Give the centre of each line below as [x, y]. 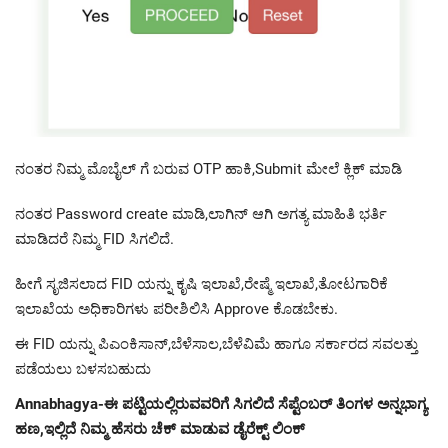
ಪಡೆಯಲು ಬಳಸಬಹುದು [83, 368]
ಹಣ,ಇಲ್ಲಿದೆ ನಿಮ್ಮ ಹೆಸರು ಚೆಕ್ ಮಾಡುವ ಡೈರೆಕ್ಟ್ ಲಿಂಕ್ [160, 428]
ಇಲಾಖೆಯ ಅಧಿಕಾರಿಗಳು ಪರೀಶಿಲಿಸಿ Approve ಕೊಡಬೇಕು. [176, 308]
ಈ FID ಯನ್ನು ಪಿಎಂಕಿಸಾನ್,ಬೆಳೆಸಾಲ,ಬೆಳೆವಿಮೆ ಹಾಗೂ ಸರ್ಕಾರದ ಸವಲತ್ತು [216, 343]
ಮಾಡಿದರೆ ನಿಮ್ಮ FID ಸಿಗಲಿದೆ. [94, 238]
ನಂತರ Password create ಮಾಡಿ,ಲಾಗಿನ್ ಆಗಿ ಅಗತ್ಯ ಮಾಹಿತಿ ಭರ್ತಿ [201, 213]
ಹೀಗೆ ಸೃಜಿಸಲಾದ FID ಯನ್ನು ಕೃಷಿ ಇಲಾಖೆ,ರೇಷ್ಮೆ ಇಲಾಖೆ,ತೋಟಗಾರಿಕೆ [201, 283]
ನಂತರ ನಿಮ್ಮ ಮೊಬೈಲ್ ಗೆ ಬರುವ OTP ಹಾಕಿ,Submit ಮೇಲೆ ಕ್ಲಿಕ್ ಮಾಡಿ [208, 168]
